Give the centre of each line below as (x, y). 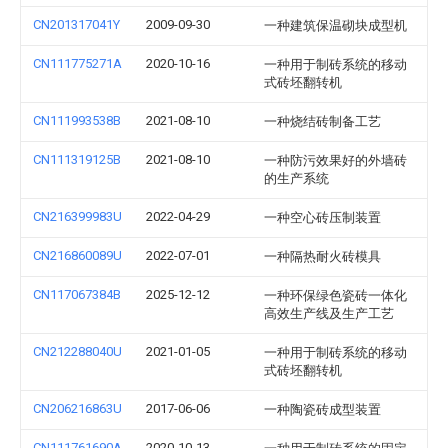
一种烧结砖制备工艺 (322, 121)
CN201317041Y (76, 24)
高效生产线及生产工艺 (329, 313)
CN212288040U (77, 351)
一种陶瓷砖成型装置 (322, 409)
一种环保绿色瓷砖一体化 (335, 295)
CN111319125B (77, 159)
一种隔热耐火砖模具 (322, 256)
